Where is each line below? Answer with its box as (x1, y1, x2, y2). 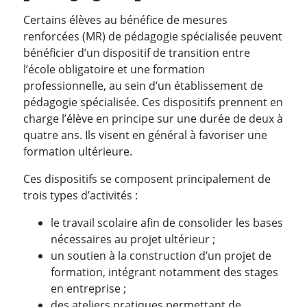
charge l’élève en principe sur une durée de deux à (23, 110, 283, 126)
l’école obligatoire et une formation (23, 61, 205, 77)
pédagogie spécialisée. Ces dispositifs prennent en (23, 94, 283, 110)
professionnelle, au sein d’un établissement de (23, 77, 263, 93)
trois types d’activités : (23, 187, 138, 203)
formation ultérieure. (23, 143, 132, 159)
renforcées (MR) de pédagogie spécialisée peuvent (23, 28, 282, 44)
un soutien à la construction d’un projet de (51, 247, 271, 263)
